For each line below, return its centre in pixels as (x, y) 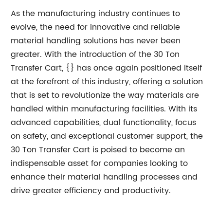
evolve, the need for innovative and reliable (96, 27)
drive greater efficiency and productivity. (91, 191)
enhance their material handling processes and (104, 177)
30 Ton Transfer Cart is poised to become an (98, 150)
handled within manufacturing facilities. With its (104, 109)
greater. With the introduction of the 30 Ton (95, 54)
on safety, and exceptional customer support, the (107, 136)
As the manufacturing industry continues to (96, 14)
